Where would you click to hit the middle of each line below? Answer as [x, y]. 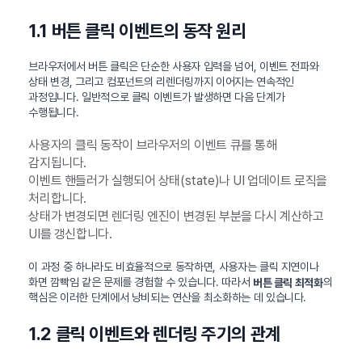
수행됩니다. [54, 112]
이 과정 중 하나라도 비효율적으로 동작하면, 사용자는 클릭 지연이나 [174, 266]
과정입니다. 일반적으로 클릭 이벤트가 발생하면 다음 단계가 [157, 97]
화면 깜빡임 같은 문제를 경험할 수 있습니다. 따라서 [141, 282]
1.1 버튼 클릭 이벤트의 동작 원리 [137, 30]
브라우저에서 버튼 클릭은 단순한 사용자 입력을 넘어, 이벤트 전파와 [174, 66]
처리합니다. [57, 198]
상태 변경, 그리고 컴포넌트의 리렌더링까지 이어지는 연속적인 [161, 81]
